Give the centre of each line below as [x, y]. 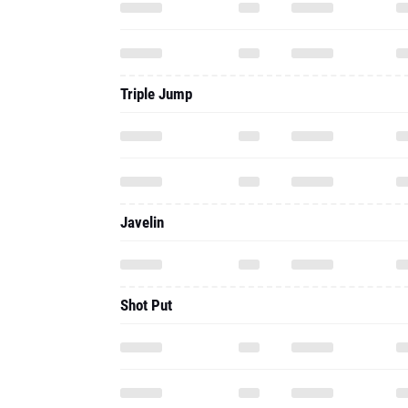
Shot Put [146, 305]
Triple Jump [156, 94]
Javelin [142, 222]
